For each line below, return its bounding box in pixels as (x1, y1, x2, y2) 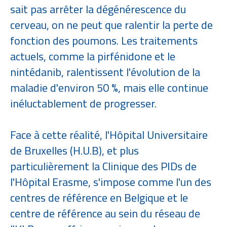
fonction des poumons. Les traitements (10, 32, 198, 49)
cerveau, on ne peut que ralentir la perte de (10, 16, 213, 33)
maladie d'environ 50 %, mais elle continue (10, 79, 208, 96)
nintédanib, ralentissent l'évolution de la (10, 63, 200, 81)
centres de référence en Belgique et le (10, 189, 188, 206)
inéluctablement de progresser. (10, 95, 159, 112)
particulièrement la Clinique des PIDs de (10, 158, 197, 175)
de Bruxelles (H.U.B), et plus (10, 142, 139, 159)
